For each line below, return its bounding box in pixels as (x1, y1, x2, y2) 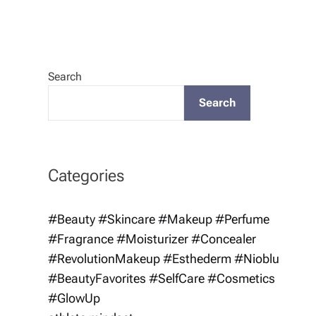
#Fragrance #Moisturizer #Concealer (48, 231, 256, 246)
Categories (48, 165, 124, 186)
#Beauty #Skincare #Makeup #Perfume (48, 212, 269, 226)
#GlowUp (48, 291, 100, 305)
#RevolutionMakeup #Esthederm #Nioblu (48, 251, 279, 266)
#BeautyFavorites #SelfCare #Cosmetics (48, 271, 275, 286)
